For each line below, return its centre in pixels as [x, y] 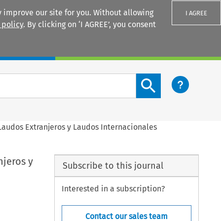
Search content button [176, 79]
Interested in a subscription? [113, 189]
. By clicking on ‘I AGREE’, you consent [90, 24]
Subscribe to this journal [113, 166]
